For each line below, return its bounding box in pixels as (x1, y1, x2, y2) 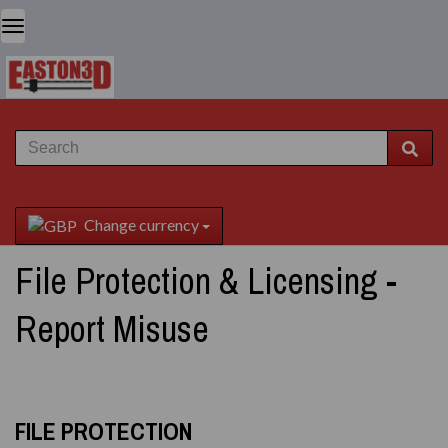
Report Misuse (15, 305, 209, 353)
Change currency (81, 215, 202, 234)
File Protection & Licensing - (15, 257, 397, 305)
